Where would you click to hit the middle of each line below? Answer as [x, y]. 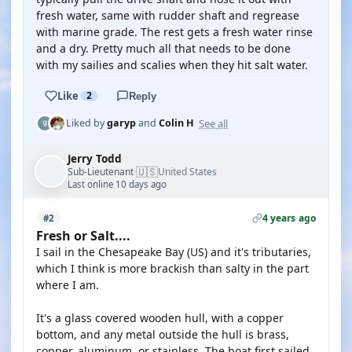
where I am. [68, 285]
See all [213, 123]
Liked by [86, 123]
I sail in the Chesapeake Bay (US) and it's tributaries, [174, 252]
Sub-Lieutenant [101, 171]
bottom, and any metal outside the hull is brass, [163, 334]
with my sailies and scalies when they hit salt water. [172, 65]
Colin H [176, 123]
